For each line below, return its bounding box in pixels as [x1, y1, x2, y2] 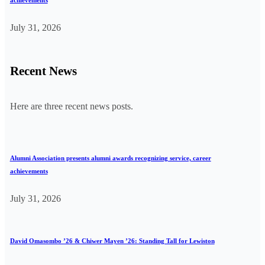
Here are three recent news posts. [9, 101, 133, 111]
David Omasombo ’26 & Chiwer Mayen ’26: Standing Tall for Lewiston [9, 237, 215, 244]
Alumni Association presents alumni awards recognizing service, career [9, 154, 211, 161]
